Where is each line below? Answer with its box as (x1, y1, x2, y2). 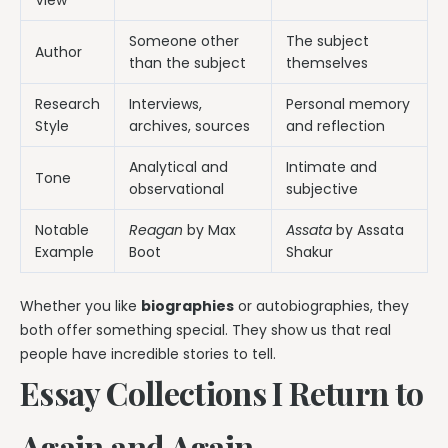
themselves (286, 52, 368, 73)
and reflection (286, 115, 385, 136)
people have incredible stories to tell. (20, 343, 276, 364)
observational (129, 178, 224, 199)
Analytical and (129, 156, 228, 177)
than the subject (129, 52, 246, 73)
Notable (35, 219, 89, 240)
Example (35, 241, 94, 262)
